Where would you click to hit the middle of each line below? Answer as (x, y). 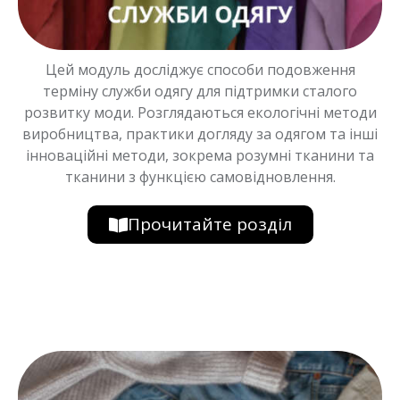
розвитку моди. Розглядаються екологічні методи (200, 113)
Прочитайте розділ (209, 225)
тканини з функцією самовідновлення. (200, 177)
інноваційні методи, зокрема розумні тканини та (200, 156)
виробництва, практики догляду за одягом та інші (200, 134)
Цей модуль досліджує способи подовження (200, 70)
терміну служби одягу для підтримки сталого (200, 92)
